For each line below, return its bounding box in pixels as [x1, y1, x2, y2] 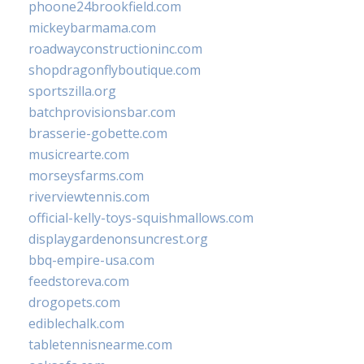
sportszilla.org [28, 82, 116, 101]
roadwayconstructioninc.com [28, 40, 202, 58]
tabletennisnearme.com [28, 336, 172, 354]
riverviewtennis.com [28, 188, 149, 206]
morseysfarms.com [28, 167, 144, 185]
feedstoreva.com [28, 272, 129, 291]
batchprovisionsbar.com [28, 103, 175, 122]
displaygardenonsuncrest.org [28, 230, 208, 249]
